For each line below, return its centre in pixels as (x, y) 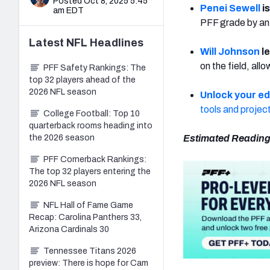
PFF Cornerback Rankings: (95, 159)
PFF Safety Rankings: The (95, 67)
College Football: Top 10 (92, 113)
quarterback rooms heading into (91, 125)
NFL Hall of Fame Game (88, 205)
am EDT (68, 10)
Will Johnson (230, 51)
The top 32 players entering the (90, 171)
